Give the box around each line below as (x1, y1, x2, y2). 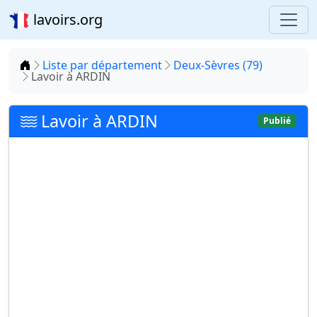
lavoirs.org (30, 10, 103, 29)
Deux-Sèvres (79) (173, 57, 263, 73)
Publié (263, 115, 292, 127)
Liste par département (42, 57, 162, 73)
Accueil (30, 57, 68, 72)
